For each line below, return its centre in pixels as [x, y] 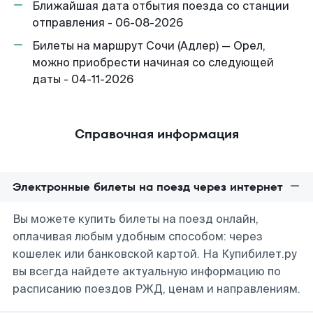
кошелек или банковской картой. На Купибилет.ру [155, 254]
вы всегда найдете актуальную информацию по [147, 271]
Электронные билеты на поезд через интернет [148, 187]
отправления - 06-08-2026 [108, 23]
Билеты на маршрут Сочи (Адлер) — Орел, [149, 46]
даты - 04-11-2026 [83, 79]
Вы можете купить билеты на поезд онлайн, [136, 219]
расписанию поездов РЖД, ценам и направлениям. [156, 289]
